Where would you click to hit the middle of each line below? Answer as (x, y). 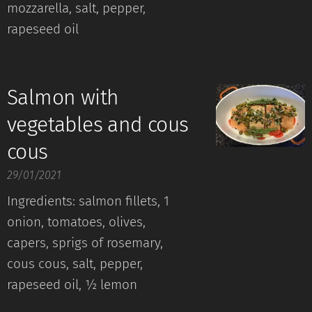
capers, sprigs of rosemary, (85, 243)
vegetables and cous (98, 125)
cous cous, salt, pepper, (75, 264)
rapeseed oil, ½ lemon (72, 284)
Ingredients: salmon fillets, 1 (88, 201)
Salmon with (63, 97)
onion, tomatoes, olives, (76, 222)
